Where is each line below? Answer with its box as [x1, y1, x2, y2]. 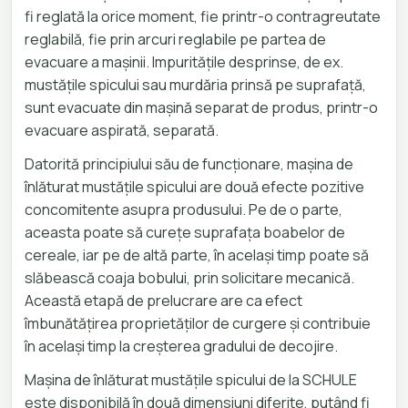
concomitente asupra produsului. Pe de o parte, [25, 199, 342, 219]
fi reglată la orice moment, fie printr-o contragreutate [25, 5, 381, 26]
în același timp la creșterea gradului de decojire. [25, 335, 338, 356]
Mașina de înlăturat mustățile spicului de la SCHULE [25, 369, 357, 390]
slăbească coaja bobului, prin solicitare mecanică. [25, 267, 354, 288]
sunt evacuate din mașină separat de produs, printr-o [25, 97, 378, 117]
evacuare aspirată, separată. [25, 119, 219, 140]
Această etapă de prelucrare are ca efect [25, 290, 302, 311]
